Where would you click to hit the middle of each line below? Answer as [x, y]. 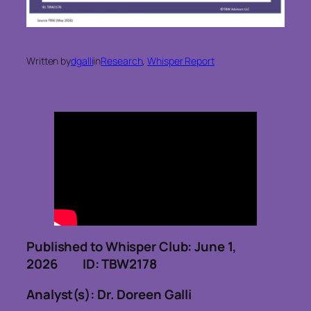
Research [122, 60]
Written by [49, 60]
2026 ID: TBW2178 [92, 264]
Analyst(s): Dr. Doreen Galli [109, 294]
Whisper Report [181, 60]
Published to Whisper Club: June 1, [132, 247]
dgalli [82, 60]
